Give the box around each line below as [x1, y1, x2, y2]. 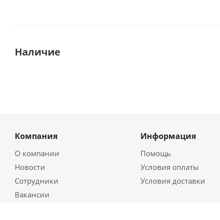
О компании [15, 148, 59, 158]
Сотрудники [15, 176, 58, 186]
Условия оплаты [140, 162, 199, 172]
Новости [15, 162, 45, 172]
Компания [15, 131, 57, 141]
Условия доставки [140, 176, 205, 186]
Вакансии [15, 190, 50, 199]
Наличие [15, 45, 60, 58]
